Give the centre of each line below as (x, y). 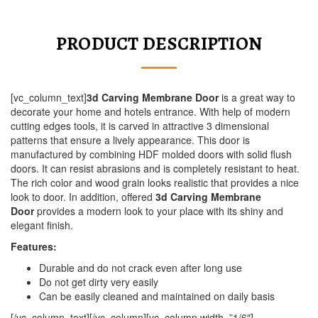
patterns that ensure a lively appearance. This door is (130, 140)
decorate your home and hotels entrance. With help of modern (150, 111)
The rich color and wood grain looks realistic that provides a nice (155, 182)
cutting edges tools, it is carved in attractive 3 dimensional (140, 126)
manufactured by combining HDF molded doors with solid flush (151, 154)
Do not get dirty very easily (99, 282)
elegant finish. (42, 225)
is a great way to (257, 97)
